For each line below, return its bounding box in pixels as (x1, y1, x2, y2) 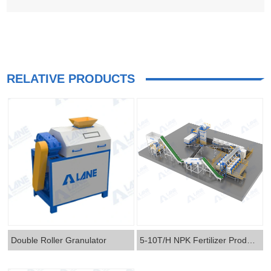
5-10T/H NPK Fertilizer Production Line (247, 235, 256, 246)
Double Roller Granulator (11, 235, 107, 246)
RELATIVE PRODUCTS (7, 71, 135, 85)
